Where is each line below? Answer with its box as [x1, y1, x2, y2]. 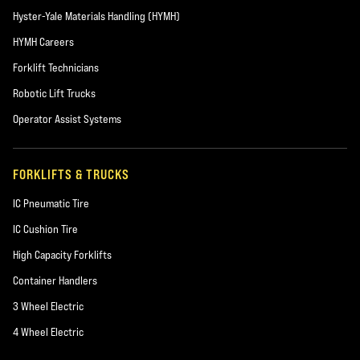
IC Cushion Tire [13, 223, 78, 235]
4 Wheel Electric [13, 325, 84, 338]
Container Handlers [13, 274, 97, 287]
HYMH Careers [13, 35, 74, 48]
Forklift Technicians [13, 61, 99, 74]
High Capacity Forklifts [13, 248, 112, 261]
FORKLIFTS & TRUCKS [13, 166, 129, 182]
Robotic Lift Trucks [13, 87, 96, 100]
